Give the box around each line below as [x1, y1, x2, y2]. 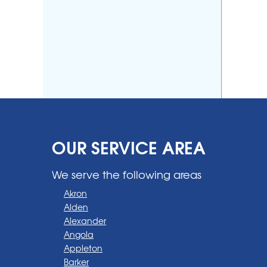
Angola [64, 228, 94, 240]
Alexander [64, 214, 106, 226]
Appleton [64, 241, 103, 254]
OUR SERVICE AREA [52, 133, 206, 160]
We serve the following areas [52, 166, 201, 182]
